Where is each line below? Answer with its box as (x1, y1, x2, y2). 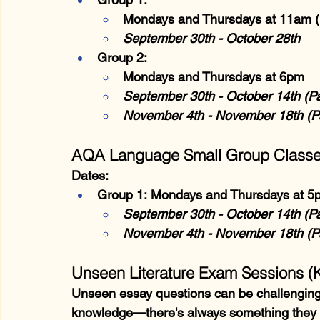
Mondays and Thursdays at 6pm (123, 69, 304, 84)
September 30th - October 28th (123, 30, 300, 46)
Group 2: (97, 49, 147, 65)
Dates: (71, 167, 109, 183)
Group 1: (97, 186, 147, 202)
